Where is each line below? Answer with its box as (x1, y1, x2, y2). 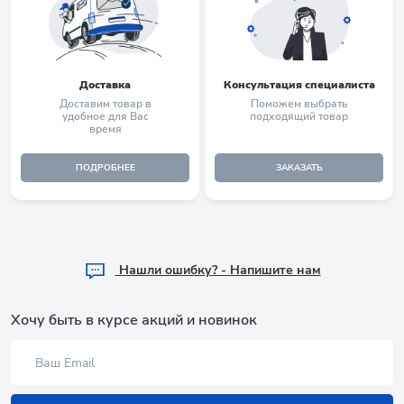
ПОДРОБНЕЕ (75, 161, 135, 175)
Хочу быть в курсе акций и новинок (11, 310, 257, 330)
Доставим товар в (59, 96, 151, 111)
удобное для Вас (61, 108, 149, 124)
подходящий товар (250, 108, 348, 124)
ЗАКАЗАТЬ (275, 161, 323, 175)
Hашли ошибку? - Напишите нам (115, 261, 321, 279)
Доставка (79, 77, 131, 92)
